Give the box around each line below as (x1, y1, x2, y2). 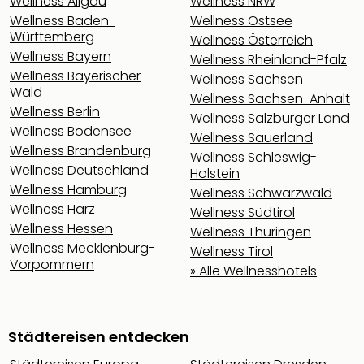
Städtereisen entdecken (8, 326, 189, 347)
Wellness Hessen (10, 219, 113, 238)
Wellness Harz (10, 199, 95, 219)
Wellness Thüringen (190, 222, 311, 241)
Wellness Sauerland (190, 128, 313, 147)
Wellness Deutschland (10, 160, 149, 180)
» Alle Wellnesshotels (190, 261, 317, 280)
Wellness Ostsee (190, 11, 292, 30)
